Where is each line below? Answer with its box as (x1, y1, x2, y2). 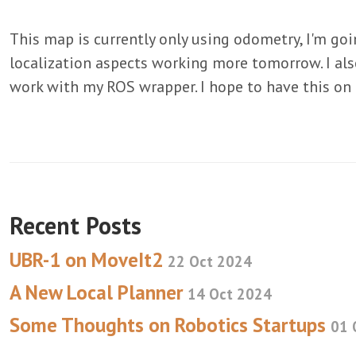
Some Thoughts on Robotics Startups (10, 312, 331, 338)
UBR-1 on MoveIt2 (10, 247, 168, 273)
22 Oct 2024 (168, 252, 252, 271)
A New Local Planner (10, 280, 188, 305)
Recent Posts (10, 210, 141, 241)
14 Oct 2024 (188, 284, 272, 304)
